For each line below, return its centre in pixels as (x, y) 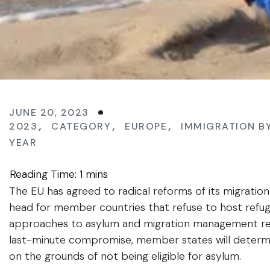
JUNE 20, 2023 (49, 112)
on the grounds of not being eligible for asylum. (125, 256)
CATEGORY (81, 126)
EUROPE (146, 126)
